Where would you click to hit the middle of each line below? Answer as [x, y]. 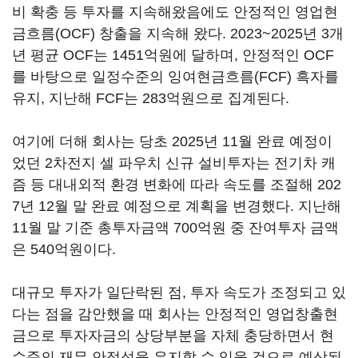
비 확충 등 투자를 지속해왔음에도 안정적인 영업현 [175, 12]
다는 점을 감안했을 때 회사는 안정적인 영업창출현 [175, 314]
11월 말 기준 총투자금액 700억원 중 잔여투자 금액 [175, 228]
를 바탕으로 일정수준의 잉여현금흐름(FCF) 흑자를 [175, 77]
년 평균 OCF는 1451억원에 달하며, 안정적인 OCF [173, 55]
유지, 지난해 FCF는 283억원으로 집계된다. [151, 98]
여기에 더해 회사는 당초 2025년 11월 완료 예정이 [172, 141]
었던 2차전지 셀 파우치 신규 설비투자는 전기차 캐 [174, 163]
